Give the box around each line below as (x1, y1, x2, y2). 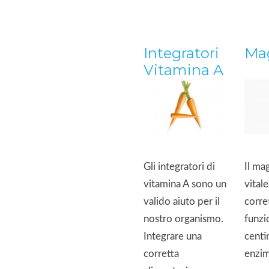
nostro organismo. (144, 214, 223, 224)
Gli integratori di (144, 162, 215, 172)
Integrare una (144, 231, 202, 241)
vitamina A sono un (144, 179, 226, 189)
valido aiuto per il (144, 196, 220, 207)
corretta (144, 249, 179, 259)
